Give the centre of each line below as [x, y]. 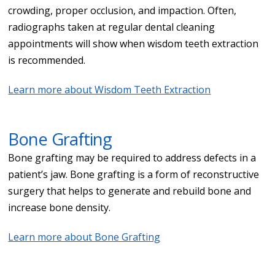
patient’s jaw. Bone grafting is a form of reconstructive [134, 174]
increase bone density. [60, 207]
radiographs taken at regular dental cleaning [112, 27]
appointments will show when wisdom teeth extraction [134, 43]
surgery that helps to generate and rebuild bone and [130, 191]
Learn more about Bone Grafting [84, 237]
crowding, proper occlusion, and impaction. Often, [122, 10]
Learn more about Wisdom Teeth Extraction [110, 89]
